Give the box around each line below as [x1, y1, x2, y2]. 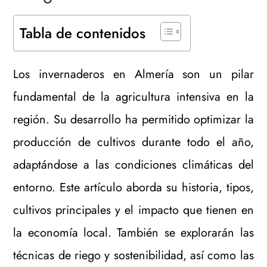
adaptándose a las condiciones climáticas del [13, 156, 254, 173]
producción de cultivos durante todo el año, [13, 133, 254, 151]
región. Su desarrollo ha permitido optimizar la [13, 111, 254, 128]
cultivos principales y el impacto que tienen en [13, 201, 254, 219]
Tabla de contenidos [20, 23, 146, 44]
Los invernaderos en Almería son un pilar [13, 66, 254, 83]
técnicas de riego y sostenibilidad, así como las [13, 247, 254, 264]
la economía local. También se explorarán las [13, 224, 254, 241]
